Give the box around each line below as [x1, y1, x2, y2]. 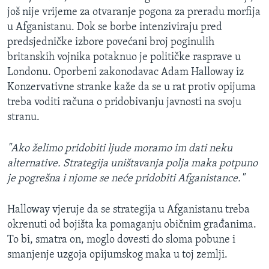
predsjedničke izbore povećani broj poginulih [7, 36, 214, 48]
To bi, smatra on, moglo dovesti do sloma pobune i [7, 234, 235, 246]
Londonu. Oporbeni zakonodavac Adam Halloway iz [7, 66, 244, 78]
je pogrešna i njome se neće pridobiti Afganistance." [7, 172, 244, 184]
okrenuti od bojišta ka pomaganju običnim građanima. [7, 219, 256, 231]
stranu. [7, 111, 40, 123]
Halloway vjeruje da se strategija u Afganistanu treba [7, 204, 250, 216]
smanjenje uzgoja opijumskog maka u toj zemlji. [7, 249, 228, 261]
